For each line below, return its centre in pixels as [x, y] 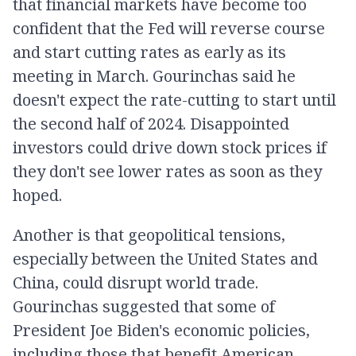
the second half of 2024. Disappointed [151, 124]
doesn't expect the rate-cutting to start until [174, 100]
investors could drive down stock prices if [170, 147]
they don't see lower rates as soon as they [167, 171]
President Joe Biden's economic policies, [161, 330]
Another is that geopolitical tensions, [149, 235]
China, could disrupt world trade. [135, 282]
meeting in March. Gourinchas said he [154, 76]
